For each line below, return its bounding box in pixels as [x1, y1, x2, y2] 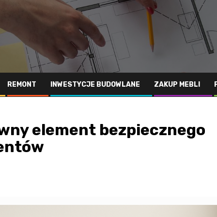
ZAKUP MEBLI [154, 80, 200, 89]
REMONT [7, 80, 36, 89]
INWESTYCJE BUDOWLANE [50, 80, 140, 89]
